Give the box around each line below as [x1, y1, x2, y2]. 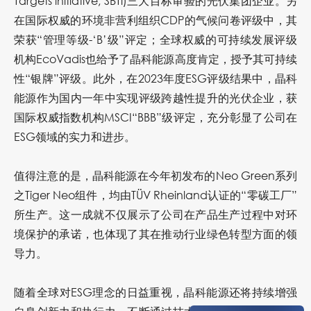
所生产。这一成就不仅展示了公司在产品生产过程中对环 [14, 207, 297, 222]
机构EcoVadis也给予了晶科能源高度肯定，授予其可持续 [14, 51, 297, 67]
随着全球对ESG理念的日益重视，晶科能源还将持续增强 [14, 285, 297, 300]
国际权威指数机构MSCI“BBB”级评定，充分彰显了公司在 [14, 110, 297, 125]
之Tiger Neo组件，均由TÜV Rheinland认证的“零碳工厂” [14, 187, 297, 203]
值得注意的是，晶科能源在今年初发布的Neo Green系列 [14, 168, 297, 183]
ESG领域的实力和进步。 [14, 129, 135, 144]
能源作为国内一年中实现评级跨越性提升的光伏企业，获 [14, 90, 297, 106]
